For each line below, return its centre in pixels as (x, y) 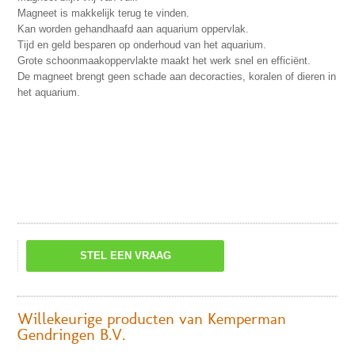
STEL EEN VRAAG (125, 256)
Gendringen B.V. (71, 337)
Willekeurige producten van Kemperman (152, 321)
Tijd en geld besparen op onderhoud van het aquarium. (142, 45)
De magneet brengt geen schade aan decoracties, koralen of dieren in (177, 76)
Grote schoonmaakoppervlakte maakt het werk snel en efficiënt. (164, 61)
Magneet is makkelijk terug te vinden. (103, 13)
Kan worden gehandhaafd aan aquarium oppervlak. (133, 29)
